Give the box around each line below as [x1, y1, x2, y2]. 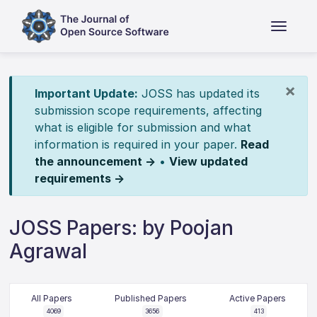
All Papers [31, 293, 73, 304]
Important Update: [34, 86, 138, 100]
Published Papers [114, 293, 187, 304]
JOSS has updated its [137, 86, 260, 100]
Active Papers [229, 293, 286, 304]
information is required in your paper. [34, 137, 241, 151]
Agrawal [9, 239, 88, 263]
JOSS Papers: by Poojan [9, 216, 234, 240]
